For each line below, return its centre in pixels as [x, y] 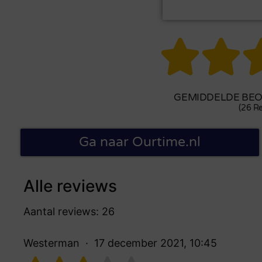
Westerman [51, 243]
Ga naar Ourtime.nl [139, 142]
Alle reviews [70, 186]
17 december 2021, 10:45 [156, 243]
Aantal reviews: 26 [69, 211]
